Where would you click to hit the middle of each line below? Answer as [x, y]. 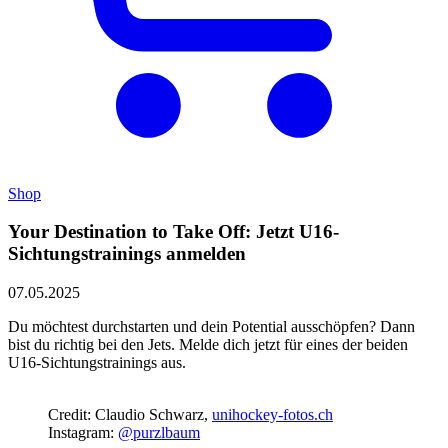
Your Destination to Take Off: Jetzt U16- [173, 232]
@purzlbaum [159, 433]
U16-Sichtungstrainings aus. [97, 363]
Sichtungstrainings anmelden [127, 254]
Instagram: [83, 433]
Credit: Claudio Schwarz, [130, 415]
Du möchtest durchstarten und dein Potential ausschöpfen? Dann [211, 327]
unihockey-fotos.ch [272, 415]
